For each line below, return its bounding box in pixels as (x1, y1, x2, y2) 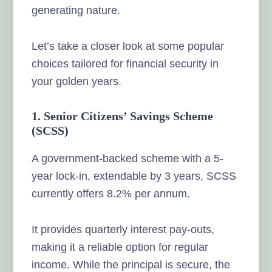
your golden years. (32, 75, 122, 87)
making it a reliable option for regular (32, 240, 209, 253)
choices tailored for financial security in (32, 57, 219, 70)
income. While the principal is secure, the (32, 258, 231, 271)
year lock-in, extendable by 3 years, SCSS (32, 169, 237, 182)
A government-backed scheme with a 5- (32, 152, 224, 165)
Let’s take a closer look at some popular (32, 39, 225, 52)
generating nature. (32, 4, 121, 16)
